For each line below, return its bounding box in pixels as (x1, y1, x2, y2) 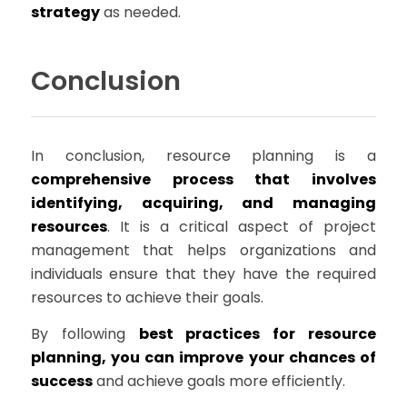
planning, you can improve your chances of (30, 346, 377, 368)
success (30, 370, 93, 392)
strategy (30, 2, 100, 24)
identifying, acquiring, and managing (30, 192, 377, 213)
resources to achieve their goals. (30, 286, 263, 308)
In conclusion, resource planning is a (30, 144, 377, 166)
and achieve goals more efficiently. (92, 370, 345, 392)
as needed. (99, 2, 181, 24)
